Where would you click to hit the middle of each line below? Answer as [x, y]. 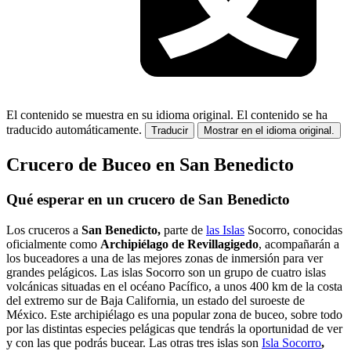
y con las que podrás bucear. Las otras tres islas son [134, 342]
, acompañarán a [299, 244]
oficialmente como [53, 244]
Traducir [170, 131]
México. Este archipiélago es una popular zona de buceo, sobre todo [174, 314]
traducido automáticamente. [74, 130]
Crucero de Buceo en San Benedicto [150, 165]
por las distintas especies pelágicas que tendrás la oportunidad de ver [174, 328]
